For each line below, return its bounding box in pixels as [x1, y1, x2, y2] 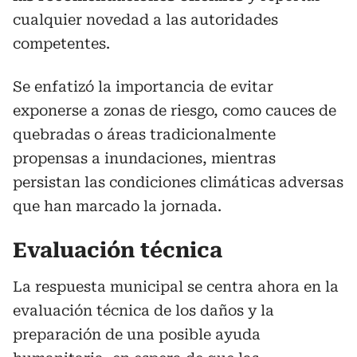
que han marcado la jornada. [13, 197, 222, 214]
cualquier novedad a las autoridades [13, 10, 278, 28]
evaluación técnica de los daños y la [13, 301, 274, 319]
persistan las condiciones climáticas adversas [13, 173, 343, 190]
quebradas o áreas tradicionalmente [13, 125, 276, 143]
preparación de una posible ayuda [13, 325, 261, 343]
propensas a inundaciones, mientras [13, 149, 276, 167]
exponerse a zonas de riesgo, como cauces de [13, 101, 336, 119]
